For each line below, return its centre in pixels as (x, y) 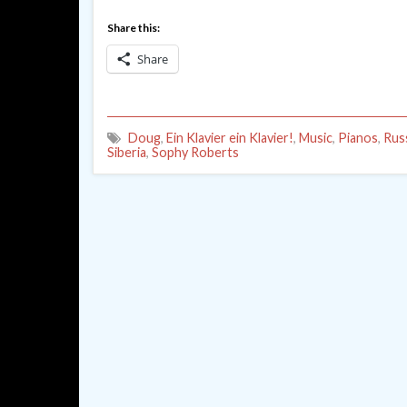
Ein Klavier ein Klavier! (230, 137)
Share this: (134, 27)
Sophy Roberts (195, 152)
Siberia (127, 152)
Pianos (358, 137)
